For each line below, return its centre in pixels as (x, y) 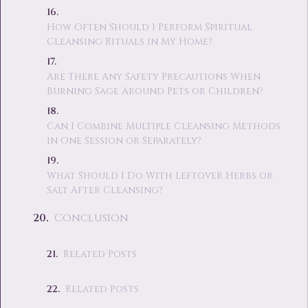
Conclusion (91, 218)
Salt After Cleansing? (104, 190)
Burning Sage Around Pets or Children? (155, 91)
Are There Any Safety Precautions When (153, 77)
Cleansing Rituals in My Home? (129, 42)
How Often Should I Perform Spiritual (149, 27)
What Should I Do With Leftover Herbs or (159, 176)
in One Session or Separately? (124, 141)
